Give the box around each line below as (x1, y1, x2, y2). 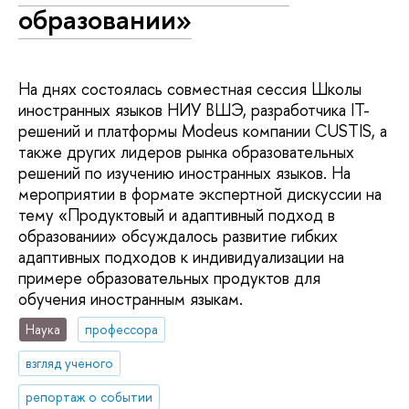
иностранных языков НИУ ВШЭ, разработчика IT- (18, 98, 370, 121)
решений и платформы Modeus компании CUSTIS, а (18, 119, 387, 142)
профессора (85, 320, 159, 339)
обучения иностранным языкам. (18, 287, 243, 310)
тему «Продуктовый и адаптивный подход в (18, 203, 335, 226)
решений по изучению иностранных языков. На (18, 161, 351, 184)
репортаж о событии (26, 387, 153, 405)
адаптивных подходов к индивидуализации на (18, 245, 344, 268)
